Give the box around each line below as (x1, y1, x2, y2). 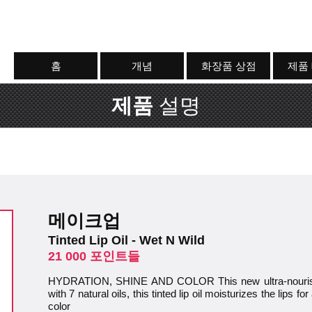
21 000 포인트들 (48, 249, 140, 263)
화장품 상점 (201, 60, 256, 72)
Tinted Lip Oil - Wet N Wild (48, 233, 205, 247)
